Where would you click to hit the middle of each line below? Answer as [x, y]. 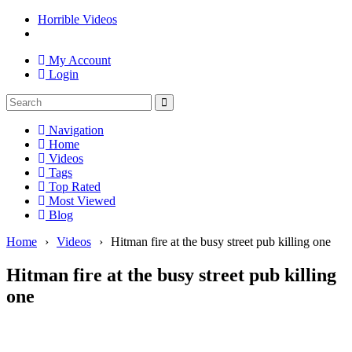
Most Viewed [81, 201]
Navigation [75, 130]
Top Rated [73, 187]
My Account [78, 60]
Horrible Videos [77, 19]
